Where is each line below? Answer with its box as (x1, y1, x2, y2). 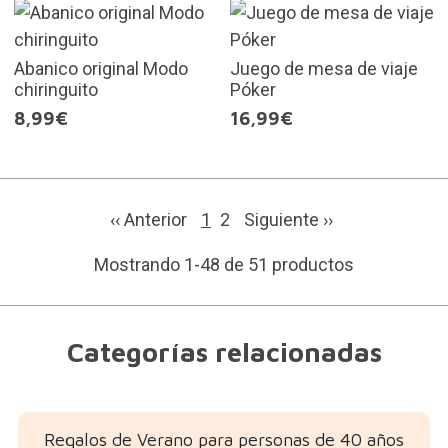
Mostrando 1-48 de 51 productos (94, 253, 354, 275)
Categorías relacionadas (66, 335, 382, 368)
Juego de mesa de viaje (230, 57, 418, 79)
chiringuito (13, 78, 98, 100)
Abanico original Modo (13, 57, 188, 79)
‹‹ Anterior (110, 208, 191, 230)
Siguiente (244, 208, 323, 230)
